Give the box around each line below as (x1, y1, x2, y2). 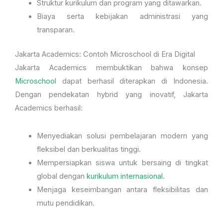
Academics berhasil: (15, 104, 83, 113)
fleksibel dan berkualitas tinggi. (36, 145, 141, 154)
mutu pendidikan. (36, 199, 95, 208)
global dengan (36, 172, 87, 181)
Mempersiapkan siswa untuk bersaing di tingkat (36, 158, 208, 168)
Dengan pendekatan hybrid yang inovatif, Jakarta (15, 90, 208, 100)
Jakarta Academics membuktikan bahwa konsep (15, 63, 208, 73)
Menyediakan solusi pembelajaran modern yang (36, 131, 208, 141)
